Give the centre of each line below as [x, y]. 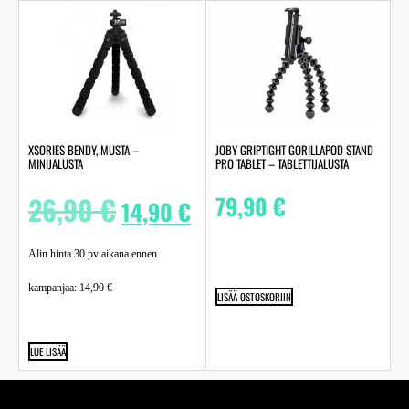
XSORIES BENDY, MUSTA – [84, 150]
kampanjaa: [54, 288]
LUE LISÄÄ [48, 352]
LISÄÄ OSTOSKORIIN [254, 297]
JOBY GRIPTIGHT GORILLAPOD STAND [294, 150]
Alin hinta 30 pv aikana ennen [93, 254]
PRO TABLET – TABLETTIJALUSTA [282, 164]
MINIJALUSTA [56, 164]
